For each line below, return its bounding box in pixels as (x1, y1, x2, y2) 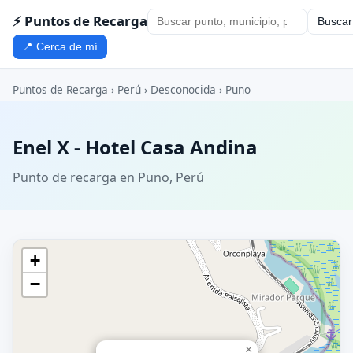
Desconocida (150, 82, 216, 98)
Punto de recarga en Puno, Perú (13, 168, 204, 186)
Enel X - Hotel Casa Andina (13, 134, 258, 161)
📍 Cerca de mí (22, 40, 98, 53)
